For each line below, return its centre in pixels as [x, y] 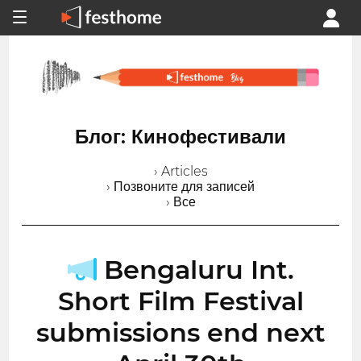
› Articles [180, 171]
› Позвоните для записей [180, 186]
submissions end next [180, 332]
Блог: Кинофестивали [180, 136]
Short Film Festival [180, 301]
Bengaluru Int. [195, 269]
